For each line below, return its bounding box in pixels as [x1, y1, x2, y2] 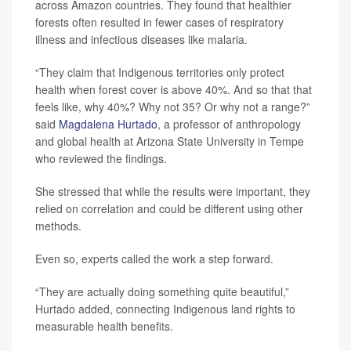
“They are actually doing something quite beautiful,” [35, 284, 289, 299]
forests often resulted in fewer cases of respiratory [35, 14, 284, 30]
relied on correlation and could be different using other [35, 201, 303, 216]
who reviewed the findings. [35, 150, 167, 166]
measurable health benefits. [35, 318, 173, 334]
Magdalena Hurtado [59, 116, 157, 132]
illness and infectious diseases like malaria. [35, 31, 248, 47]
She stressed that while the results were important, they [35, 183, 310, 199]
